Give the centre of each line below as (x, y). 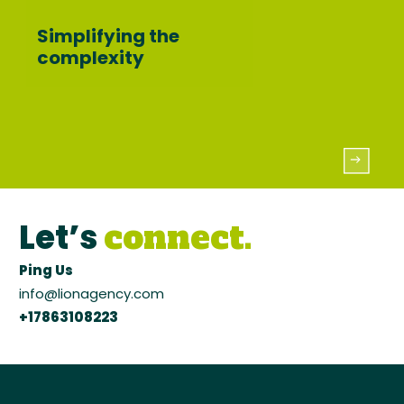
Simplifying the (109, 37)
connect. (179, 238)
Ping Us (46, 271)
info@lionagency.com (92, 294)
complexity (91, 58)
